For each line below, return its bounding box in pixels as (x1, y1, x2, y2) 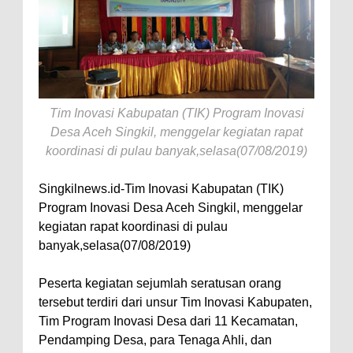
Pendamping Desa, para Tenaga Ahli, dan (39, 333, 272, 347)
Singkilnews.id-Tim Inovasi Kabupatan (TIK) (39, 182, 284, 196)
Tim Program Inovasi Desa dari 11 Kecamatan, (39, 314, 298, 329)
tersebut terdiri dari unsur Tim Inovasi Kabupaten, (39, 295, 312, 310)
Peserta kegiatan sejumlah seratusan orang (39, 277, 281, 291)
